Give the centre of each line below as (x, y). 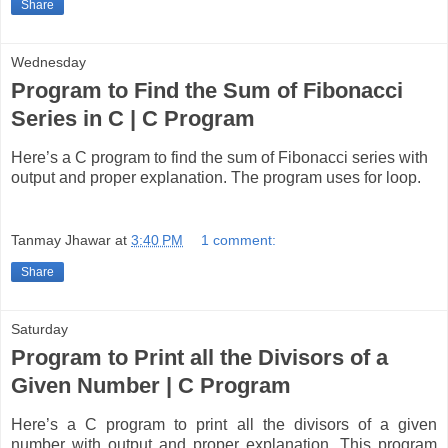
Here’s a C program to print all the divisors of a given (224, 424)
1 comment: (239, 240)
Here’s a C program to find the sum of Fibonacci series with (219, 157)
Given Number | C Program (151, 386)
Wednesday (48, 61)
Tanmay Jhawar (61, 240)
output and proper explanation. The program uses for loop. (216, 177)
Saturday (39, 329)
